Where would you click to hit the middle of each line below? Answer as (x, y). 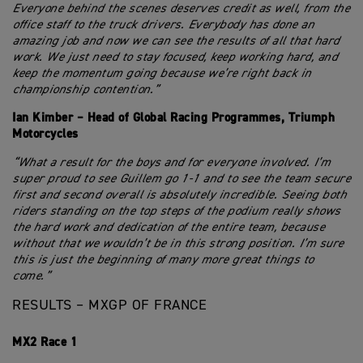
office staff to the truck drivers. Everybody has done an (163, 25)
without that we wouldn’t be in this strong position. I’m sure (178, 243)
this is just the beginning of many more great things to (163, 260)
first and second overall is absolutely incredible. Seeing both (179, 195)
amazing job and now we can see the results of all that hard (176, 41)
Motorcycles (45, 134)
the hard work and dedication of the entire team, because (168, 227)
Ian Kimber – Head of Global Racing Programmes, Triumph (173, 118)
